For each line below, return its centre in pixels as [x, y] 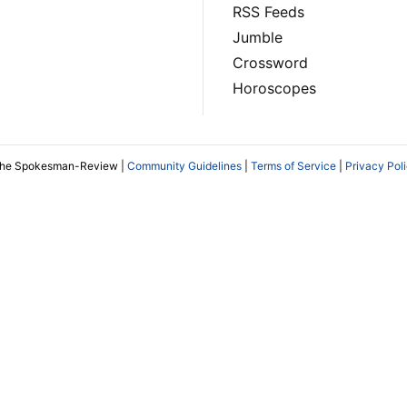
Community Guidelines [184, 165]
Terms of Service [293, 165]
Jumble [258, 38]
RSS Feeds [268, 12]
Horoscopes [274, 89]
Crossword [270, 63]
